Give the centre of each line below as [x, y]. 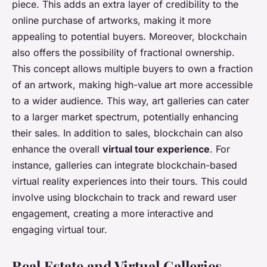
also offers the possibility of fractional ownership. [123, 53]
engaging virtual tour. [60, 230]
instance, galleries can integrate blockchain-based [125, 165]
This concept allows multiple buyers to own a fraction [132, 69]
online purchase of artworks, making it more [111, 21]
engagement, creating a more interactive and [113, 214]
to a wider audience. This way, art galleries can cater [131, 101]
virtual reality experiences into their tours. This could [130, 181]
